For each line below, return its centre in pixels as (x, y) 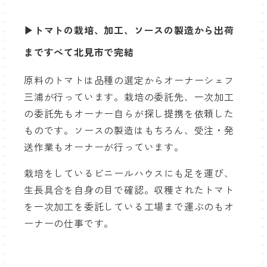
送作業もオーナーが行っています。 (104, 148)
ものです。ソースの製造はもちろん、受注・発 (129, 131)
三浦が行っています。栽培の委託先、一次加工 (129, 97)
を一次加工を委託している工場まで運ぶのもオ (129, 207)
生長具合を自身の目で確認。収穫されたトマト (129, 190)
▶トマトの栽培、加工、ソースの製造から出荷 (129, 31)
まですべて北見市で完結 (79, 53)
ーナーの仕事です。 (69, 224)
